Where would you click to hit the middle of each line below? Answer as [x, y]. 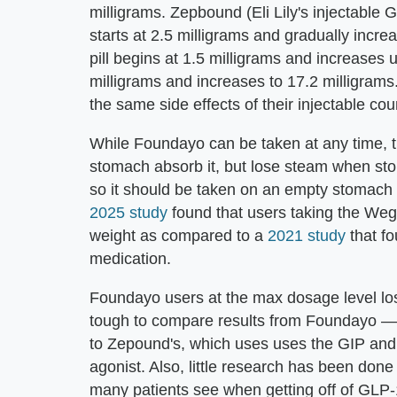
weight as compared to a [179, 235]
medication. [132, 258]
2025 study [128, 212]
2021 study [307, 235]
